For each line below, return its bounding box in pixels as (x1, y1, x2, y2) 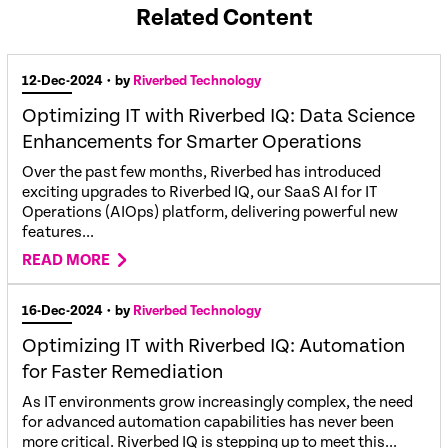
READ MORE (22, 250, 110, 270)
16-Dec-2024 (22, 302, 103, 319)
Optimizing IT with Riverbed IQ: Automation (22, 334, 405, 358)
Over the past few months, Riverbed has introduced (22, 162, 381, 182)
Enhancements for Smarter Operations (22, 130, 362, 154)
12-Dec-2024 (22, 72, 103, 89)
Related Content (135, 3, 313, 32)
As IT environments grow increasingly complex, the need (22, 392, 413, 412)
